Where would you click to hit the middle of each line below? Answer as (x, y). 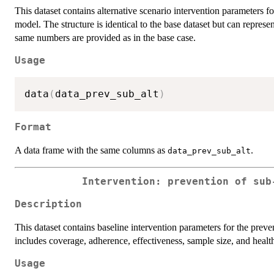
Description (48, 205)
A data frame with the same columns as (91, 150)
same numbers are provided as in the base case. (105, 38)
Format (33, 127)
